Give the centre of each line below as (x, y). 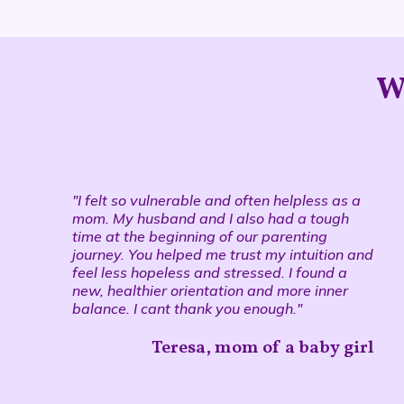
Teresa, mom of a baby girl (263, 348)
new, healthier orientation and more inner (210, 290)
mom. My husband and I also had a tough (210, 218)
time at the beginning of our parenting (199, 236)
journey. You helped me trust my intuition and (222, 254)
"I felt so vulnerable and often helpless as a (216, 200)
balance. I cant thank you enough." (187, 308)
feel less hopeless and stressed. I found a (209, 272)
